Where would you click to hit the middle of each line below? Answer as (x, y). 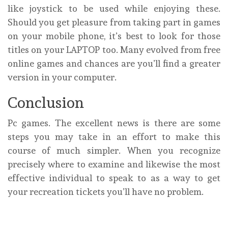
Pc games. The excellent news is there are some (114, 123)
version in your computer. (62, 77)
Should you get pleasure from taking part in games (114, 22)
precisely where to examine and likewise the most (114, 164)
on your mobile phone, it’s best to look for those (114, 36)
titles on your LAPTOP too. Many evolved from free (114, 50)
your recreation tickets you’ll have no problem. (106, 192)
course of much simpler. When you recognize (114, 151)
